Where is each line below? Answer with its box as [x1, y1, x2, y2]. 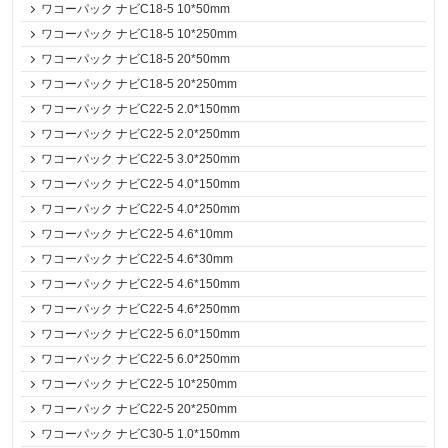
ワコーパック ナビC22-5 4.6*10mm [41, 227, 234, 241]
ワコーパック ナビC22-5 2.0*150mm [41, 102, 241, 116]
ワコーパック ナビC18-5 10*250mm [41, 27, 238, 41]
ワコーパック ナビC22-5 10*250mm [41, 377, 238, 391]
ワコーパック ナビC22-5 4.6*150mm [41, 277, 241, 291]
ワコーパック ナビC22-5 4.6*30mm [41, 252, 234, 266]
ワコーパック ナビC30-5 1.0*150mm [41, 427, 241, 441]
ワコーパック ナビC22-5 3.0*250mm [41, 152, 241, 166]
